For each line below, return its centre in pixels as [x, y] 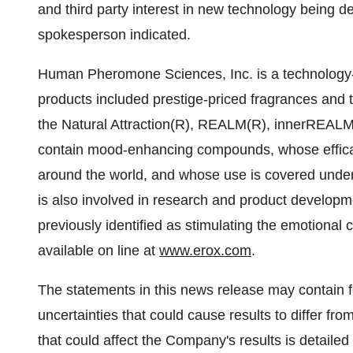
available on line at [98, 251]
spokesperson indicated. [114, 35]
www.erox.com [205, 251]
